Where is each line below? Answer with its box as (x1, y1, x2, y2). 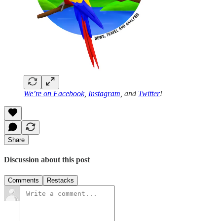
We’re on (24, 89, 53, 98)
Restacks (47, 176, 74, 184)
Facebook (53, 89, 84, 98)
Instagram (88, 89, 120, 98)
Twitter (138, 89, 160, 98)
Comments (8, 176, 39, 184)
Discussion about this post (4, 155, 90, 164)
